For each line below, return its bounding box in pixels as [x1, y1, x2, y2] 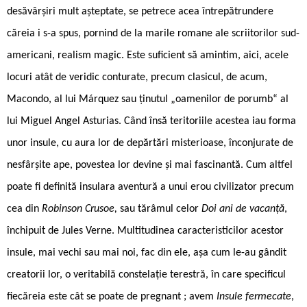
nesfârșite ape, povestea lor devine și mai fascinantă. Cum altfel [7, 159, 293, 171]
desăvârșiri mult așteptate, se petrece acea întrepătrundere [7, 5, 273, 17]
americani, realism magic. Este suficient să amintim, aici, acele [7, 49, 288, 61]
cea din [7, 203, 42, 214]
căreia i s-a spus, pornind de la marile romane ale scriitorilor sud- [7, 27, 299, 39]
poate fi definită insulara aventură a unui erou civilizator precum [7, 181, 294, 193]
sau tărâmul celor [120, 203, 201, 214]
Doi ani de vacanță [201, 203, 284, 214]
